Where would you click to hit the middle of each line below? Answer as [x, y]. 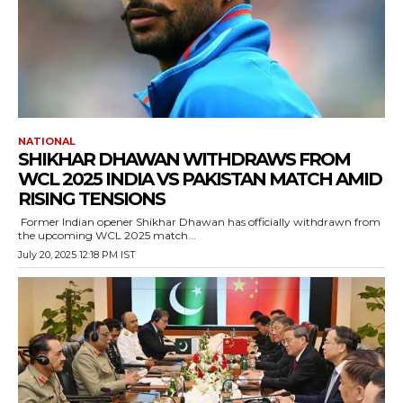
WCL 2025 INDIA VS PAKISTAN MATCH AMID [200, 179]
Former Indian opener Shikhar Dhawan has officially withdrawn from [199, 222]
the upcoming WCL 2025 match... [107, 236]
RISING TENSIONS [91, 199]
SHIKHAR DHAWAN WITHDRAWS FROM [184, 160]
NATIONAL [47, 142]
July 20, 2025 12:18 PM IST [77, 255]
